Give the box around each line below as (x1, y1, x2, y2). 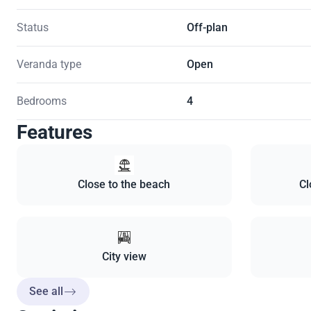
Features (17, 121, 92, 144)
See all (29, 285, 63, 299)
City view (101, 250, 146, 264)
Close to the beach (78, 178, 171, 192)
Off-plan (186, 21, 228, 35)
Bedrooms (17, 94, 67, 108)
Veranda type (17, 58, 81, 72)
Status (17, 21, 49, 35)
